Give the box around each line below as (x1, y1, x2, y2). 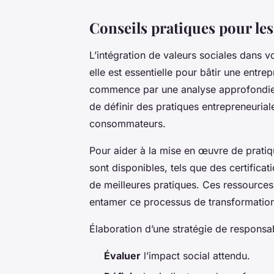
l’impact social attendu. (141, 249, 250, 262)
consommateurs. (89, 117, 166, 130)
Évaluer (104, 249, 141, 262)
